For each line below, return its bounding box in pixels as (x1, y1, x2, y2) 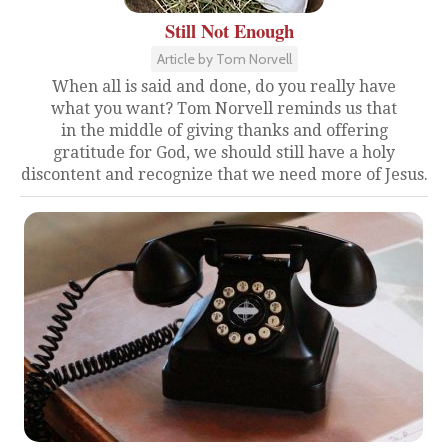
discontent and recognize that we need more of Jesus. (20, 164, 428, 184)
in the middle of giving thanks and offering (60, 120, 388, 140)
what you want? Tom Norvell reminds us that (51, 98, 397, 118)
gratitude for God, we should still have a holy (53, 142, 395, 162)
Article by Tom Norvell (156, 49, 292, 68)
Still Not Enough (164, 16, 294, 44)
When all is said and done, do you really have (52, 76, 396, 96)
